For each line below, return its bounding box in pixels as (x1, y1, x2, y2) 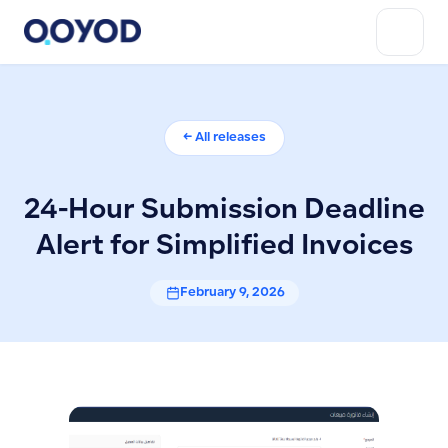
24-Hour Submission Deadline (23, 198, 425, 225)
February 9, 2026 (179, 286, 285, 299)
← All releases (182, 132, 266, 144)
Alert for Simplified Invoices (35, 234, 413, 261)
